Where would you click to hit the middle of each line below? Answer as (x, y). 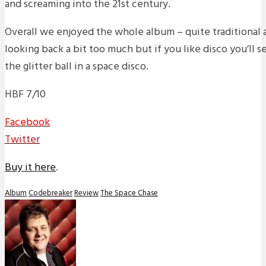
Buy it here (30, 167)
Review (86, 193)
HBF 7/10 (25, 94)
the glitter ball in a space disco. (77, 66)
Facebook (27, 122)
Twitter (22, 140)
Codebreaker (50, 193)
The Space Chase (129, 193)
